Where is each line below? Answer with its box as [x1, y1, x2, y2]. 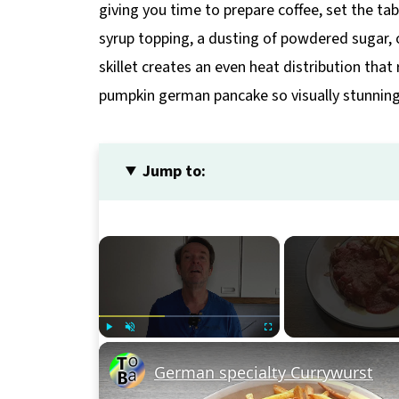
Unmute [131, 341, 168, 350]
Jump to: [142, 160, 207, 183]
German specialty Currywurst [154, 362, 373, 383]
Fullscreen [268, 341, 321, 350]
